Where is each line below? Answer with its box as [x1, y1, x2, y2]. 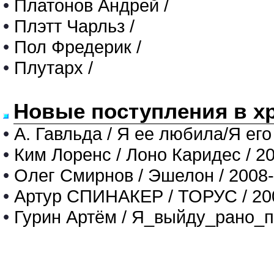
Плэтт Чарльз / [14, 16, 135, 36]
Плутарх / [14, 57, 93, 78]
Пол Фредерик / [14, 37, 141, 57]
